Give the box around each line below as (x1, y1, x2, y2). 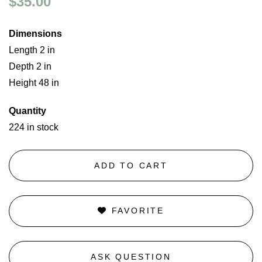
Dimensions (9, 29, 62, 39)
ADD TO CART (94, 160, 168, 170)
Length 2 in (9, 45, 55, 55)
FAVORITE (107, 206, 164, 215)
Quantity (9, 106, 46, 116)
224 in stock (9, 122, 58, 132)
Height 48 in (9, 78, 59, 88)
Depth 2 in (9, 61, 51, 71)
